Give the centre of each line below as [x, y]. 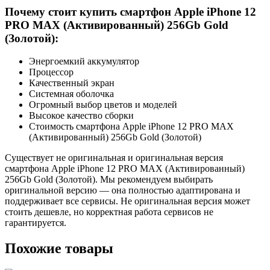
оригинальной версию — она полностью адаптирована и [123, 190]
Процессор [51, 72]
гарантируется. [36, 223]
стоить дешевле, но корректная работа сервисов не [109, 212]
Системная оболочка [71, 94]
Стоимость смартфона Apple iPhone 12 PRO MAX [131, 127]
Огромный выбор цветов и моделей [103, 105]
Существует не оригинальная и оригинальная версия [114, 158]
